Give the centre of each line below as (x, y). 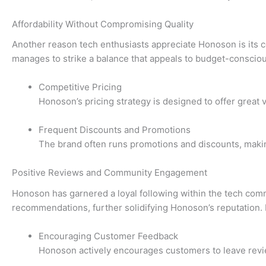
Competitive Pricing (80, 87)
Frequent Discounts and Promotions (115, 130)
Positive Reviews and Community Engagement (110, 173)
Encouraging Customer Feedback (108, 236)
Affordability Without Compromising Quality (103, 24)
